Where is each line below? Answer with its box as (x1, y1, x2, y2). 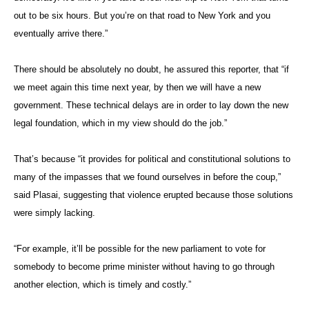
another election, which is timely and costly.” (14, 279, 191, 290)
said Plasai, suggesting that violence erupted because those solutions (14, 189, 293, 200)
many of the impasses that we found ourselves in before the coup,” (14, 171, 281, 182)
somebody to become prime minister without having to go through (14, 261, 275, 272)
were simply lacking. (14, 207, 95, 218)
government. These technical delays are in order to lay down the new (14, 99, 288, 110)
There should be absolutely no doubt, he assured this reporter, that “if (14, 63, 289, 74)
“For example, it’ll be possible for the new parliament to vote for (14, 243, 266, 254)
